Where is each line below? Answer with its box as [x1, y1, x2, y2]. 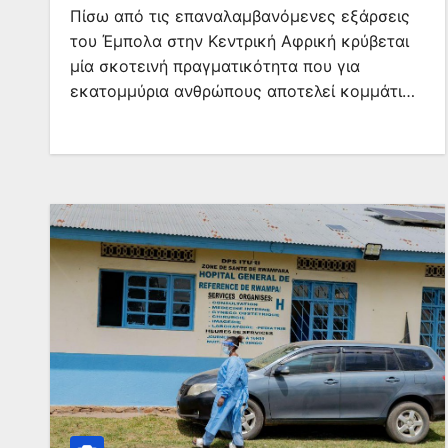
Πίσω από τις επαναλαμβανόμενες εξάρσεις [70, 6, 410, 26]
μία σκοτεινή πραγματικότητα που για [70, 56, 360, 76]
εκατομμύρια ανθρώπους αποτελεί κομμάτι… [70, 81, 415, 101]
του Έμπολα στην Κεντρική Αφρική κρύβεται [70, 31, 409, 51]
